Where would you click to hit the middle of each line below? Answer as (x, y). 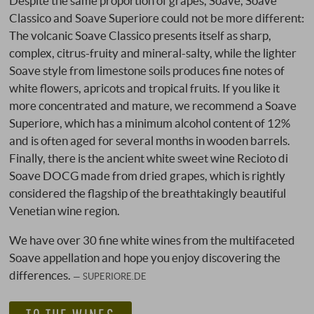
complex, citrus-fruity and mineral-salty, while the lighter (153, 53)
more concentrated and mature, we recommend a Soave (153, 105)
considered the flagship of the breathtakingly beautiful (148, 193)
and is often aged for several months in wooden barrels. (150, 140)
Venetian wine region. (65, 210)
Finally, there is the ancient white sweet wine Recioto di (149, 158)
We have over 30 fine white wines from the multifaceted (152, 240)
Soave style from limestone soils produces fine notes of (147, 70)
